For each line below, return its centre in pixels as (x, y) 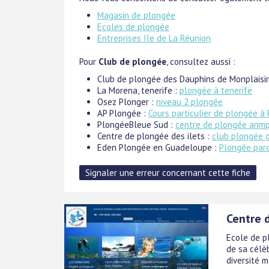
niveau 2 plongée (189, 101)
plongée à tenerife (216, 90)
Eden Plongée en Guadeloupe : (158, 147)
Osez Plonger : (127, 101)
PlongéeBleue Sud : (136, 124)
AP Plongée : (123, 113)
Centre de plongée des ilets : (155, 136)
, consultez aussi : (201, 61)
